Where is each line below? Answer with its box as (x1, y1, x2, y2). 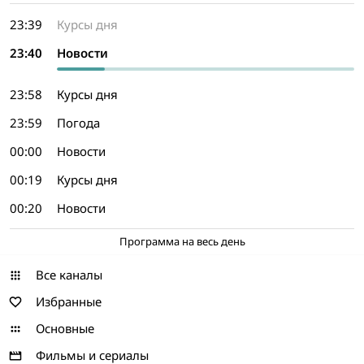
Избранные (36, 293, 102, 310)
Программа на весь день (119, 234, 245, 249)
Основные (36, 320, 94, 336)
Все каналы (36, 266, 102, 283)
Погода (57, 115, 100, 131)
